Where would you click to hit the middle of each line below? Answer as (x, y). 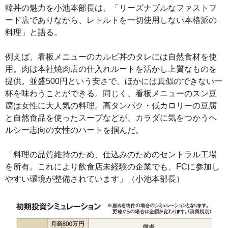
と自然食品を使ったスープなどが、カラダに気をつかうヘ (111, 118)
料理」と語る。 (34, 32)
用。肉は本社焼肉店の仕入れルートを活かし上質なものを (111, 69)
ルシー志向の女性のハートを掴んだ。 (74, 130)
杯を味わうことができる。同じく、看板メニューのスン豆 (111, 93)
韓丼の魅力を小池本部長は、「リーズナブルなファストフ (111, 8)
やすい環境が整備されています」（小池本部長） (95, 179)
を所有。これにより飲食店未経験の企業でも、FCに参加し (112, 166)
